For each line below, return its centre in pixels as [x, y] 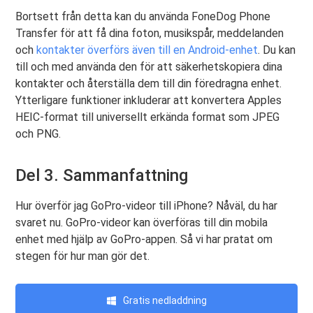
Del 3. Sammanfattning [102, 176]
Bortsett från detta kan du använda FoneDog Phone [143, 17]
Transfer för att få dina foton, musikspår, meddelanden [150, 34]
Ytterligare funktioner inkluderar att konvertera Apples [149, 101]
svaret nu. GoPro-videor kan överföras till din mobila [142, 223]
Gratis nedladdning [165, 301]
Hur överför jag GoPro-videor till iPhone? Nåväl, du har [147, 206]
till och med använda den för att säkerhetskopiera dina [149, 67]
